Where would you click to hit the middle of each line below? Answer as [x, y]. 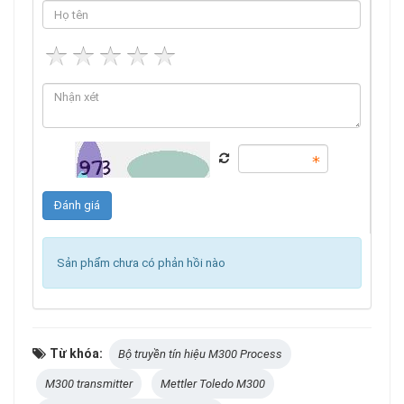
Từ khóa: [78, 353]
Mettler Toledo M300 [213, 384]
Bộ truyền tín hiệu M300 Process [200, 354]
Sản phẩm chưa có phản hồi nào [141, 263]
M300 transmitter [89, 384]
